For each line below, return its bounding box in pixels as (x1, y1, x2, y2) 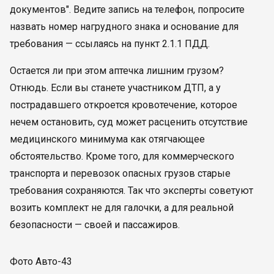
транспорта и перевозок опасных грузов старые (10, 168, 231, 179)
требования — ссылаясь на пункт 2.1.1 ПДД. (10, 38, 210, 50)
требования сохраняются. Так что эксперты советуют (10, 185, 253, 196)
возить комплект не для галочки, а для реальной (10, 202, 234, 213)
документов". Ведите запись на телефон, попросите (10, 4, 245, 15)
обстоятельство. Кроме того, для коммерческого (10, 150, 234, 162)
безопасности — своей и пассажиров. (10, 219, 180, 231)
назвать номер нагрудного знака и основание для (10, 21, 239, 32)
